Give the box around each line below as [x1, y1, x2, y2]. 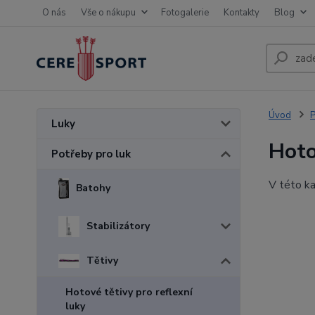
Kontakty [224, 6, 259, 19]
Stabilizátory [86, 219, 150, 233]
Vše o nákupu [81, 6, 136, 19]
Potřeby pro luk [51, 147, 131, 161]
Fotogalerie [161, 6, 209, 19]
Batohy [75, 181, 110, 195]
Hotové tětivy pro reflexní [65, 285, 193, 299]
